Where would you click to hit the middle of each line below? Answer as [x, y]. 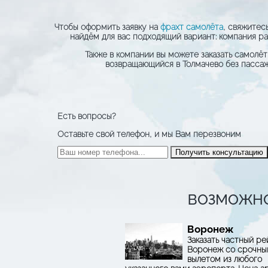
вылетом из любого [225, 259]
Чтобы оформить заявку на [107, 27]
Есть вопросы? [86, 116]
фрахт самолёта [192, 27]
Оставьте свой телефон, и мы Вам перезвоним [149, 134]
